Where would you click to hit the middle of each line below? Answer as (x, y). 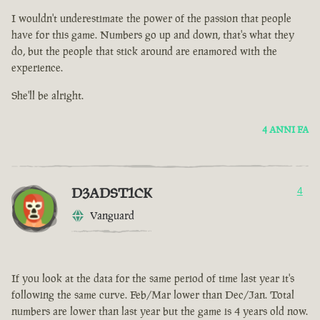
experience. (37, 68)
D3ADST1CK (112, 193)
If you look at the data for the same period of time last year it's (153, 279)
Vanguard (112, 216)
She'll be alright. (47, 96)
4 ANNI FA (285, 130)
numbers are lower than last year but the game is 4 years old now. (160, 311)
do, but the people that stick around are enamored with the (144, 51)
